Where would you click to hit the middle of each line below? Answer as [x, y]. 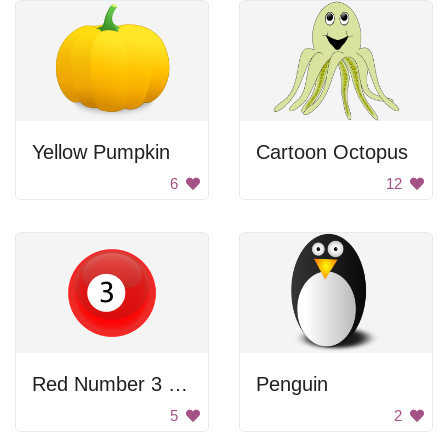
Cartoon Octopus [332, 152]
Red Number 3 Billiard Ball [178, 384]
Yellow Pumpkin [101, 152]
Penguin [292, 384]
